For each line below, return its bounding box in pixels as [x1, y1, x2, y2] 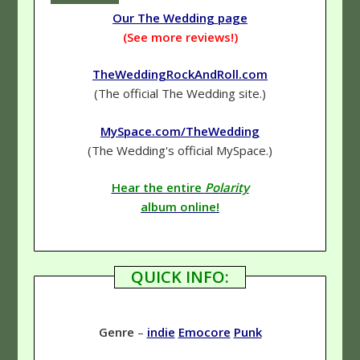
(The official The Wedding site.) [94, 85, 266, 102]
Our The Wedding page [112, 9, 247, 26]
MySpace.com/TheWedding [100, 122, 260, 139]
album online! [141, 198, 219, 215]
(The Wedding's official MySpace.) [88, 141, 272, 158]
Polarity [204, 179, 249, 196]
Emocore [178, 323, 231, 340]
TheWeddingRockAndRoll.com [92, 66, 268, 83]
